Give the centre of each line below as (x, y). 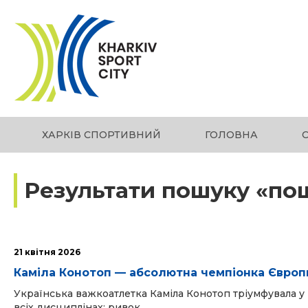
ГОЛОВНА (231, 135)
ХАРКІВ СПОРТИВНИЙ (101, 135)
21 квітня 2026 (47, 252)
